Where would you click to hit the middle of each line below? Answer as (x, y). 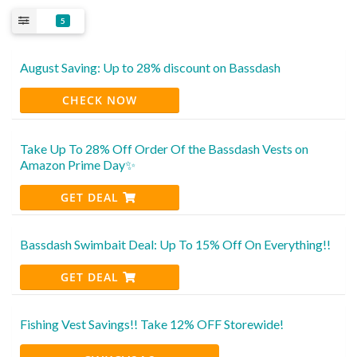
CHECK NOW (100, 100)
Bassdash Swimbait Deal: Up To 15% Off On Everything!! (175, 244)
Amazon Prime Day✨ (78, 164)
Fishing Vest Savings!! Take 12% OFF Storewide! (152, 324)
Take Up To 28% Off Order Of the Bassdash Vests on (164, 148)
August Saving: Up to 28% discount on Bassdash (150, 67)
